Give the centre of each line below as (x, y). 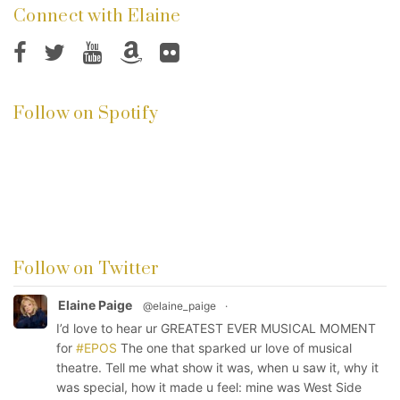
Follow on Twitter (87, 269)
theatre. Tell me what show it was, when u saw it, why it (217, 367)
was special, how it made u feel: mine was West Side (209, 387)
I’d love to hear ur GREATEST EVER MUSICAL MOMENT (216, 328)
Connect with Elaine (97, 16)
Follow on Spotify (86, 113)
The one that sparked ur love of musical (234, 347)
